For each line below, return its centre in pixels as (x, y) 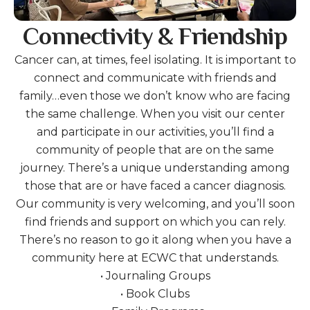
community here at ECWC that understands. (155, 258)
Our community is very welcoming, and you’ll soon (155, 204)
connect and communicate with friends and (155, 78)
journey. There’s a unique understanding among (155, 168)
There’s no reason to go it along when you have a (155, 240)
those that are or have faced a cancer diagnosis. (155, 186)
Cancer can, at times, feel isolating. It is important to (155, 60)
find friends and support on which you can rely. (155, 222)
